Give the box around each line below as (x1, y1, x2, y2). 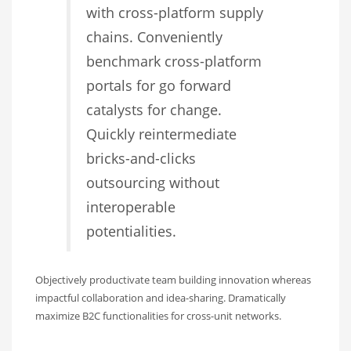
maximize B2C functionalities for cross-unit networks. (35, 309, 281, 324)
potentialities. (86, 222, 176, 241)
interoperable (86, 197, 175, 217)
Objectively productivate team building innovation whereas (35, 273, 311, 288)
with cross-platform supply (86, 3, 263, 23)
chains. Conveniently (86, 27, 223, 47)
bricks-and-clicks (86, 149, 196, 168)
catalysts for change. (86, 100, 222, 120)
